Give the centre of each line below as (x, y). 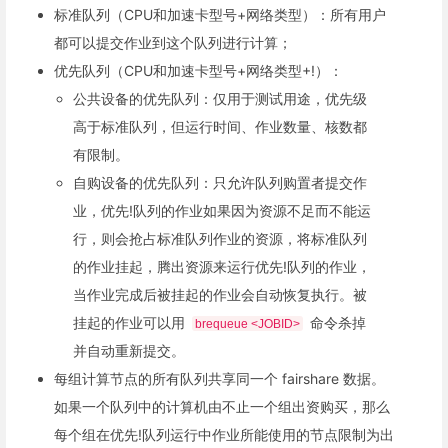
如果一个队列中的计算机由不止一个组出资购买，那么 (222, 407)
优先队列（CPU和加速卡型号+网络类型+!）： (198, 71)
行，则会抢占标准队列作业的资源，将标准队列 (220, 239)
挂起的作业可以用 (131, 323)
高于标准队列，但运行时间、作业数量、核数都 (220, 127)
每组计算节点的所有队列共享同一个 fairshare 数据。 (219, 379)
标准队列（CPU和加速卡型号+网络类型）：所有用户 (220, 15)
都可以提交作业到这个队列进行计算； (173, 43)
